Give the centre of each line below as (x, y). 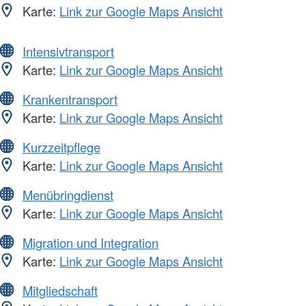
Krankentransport (70, 99)
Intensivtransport (68, 51)
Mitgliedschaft (60, 290)
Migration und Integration (91, 242)
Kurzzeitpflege (61, 147)
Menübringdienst (68, 194)
